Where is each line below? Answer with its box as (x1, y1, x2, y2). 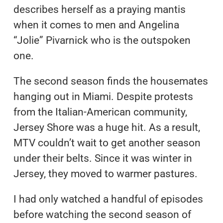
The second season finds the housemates (13, 75, 208, 87)
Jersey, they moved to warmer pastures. (13, 167, 198, 180)
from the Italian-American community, (13, 106, 187, 118)
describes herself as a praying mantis (13, 3, 186, 15)
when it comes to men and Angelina (13, 18, 179, 31)
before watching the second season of (13, 208, 191, 221)
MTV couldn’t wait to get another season (13, 136, 201, 149)
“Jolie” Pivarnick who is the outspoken (13, 34, 191, 46)
